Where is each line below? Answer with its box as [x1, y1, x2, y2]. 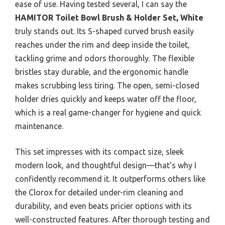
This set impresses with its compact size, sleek [15, 147, 184, 157]
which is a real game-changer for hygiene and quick [15, 108, 201, 118]
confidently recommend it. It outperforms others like [15, 174, 205, 184]
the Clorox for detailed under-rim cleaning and [15, 188, 183, 197]
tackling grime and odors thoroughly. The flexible [15, 54, 194, 63]
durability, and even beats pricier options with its [15, 201, 192, 211]
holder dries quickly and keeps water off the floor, [15, 94, 196, 104]
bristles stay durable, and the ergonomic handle [15, 67, 188, 77]
